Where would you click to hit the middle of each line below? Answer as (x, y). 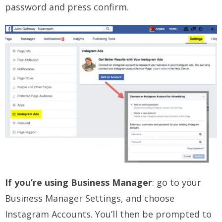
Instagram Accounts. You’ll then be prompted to (108, 214)
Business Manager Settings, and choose (90, 198)
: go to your (177, 182)
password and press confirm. (67, 7)
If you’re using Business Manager (79, 182)
